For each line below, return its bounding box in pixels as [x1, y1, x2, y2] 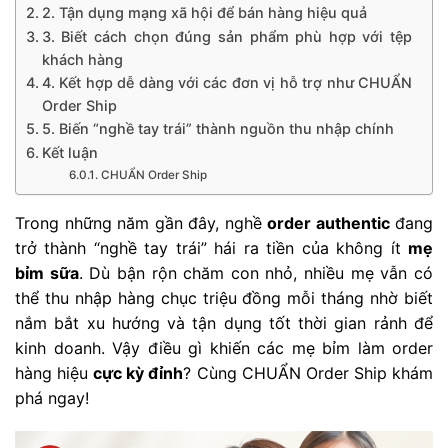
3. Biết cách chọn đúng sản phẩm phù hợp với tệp [41, 27, 412, 45]
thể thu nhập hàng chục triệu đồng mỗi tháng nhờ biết [15, 287, 433, 308]
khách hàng [41, 50, 123, 68]
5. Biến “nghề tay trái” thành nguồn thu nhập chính [41, 119, 394, 137]
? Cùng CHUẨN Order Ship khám [183, 362, 434, 383]
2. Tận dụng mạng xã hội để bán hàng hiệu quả [41, 3, 367, 21]
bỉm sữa [15, 262, 79, 283]
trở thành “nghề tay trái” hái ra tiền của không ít [15, 237, 408, 258]
